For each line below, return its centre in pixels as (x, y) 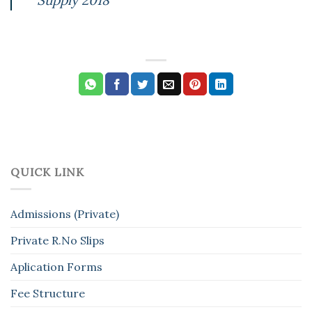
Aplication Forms (56, 267)
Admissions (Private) (65, 214)
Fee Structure (48, 294)
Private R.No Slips (57, 241)
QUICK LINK (47, 172)
